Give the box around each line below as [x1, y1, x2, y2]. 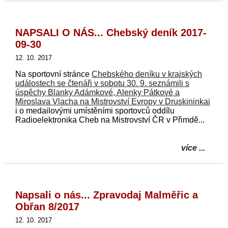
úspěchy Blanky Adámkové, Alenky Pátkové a [15, 88, 180, 97]
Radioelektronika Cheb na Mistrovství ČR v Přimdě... [15, 115, 205, 124]
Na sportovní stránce [15, 69, 92, 78]
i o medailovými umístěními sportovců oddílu [15, 106, 175, 115]
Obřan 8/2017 [15, 201, 79, 212]
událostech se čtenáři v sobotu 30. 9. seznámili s [15, 78, 189, 88]
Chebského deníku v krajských [92, 69, 202, 78]
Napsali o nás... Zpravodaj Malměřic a [15, 189, 198, 201]
